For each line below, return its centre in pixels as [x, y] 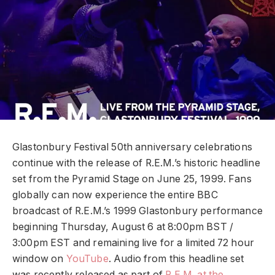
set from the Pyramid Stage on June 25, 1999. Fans [132, 179]
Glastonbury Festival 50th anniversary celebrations [132, 147]
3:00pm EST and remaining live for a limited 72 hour [134, 242]
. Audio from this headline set [176, 258]
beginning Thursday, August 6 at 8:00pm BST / [123, 227]
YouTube [87, 258]
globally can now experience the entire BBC [115, 195]
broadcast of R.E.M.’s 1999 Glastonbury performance [137, 211]
